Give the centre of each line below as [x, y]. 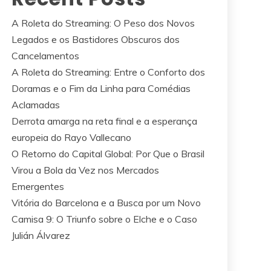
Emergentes [38, 186]
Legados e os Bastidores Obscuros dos [96, 39]
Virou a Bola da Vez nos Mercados [85, 170]
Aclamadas [36, 105]
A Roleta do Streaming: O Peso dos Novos [103, 23]
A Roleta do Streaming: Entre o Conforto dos [108, 72]
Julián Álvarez [41, 235]
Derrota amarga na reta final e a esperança [104, 121]
